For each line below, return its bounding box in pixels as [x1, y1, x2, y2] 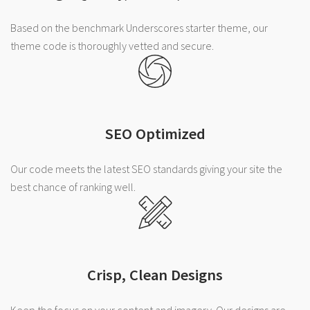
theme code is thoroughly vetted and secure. [10, 38, 214, 53]
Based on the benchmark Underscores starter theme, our [10, 20, 268, 35]
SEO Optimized [104, 124, 206, 144]
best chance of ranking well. [10, 179, 136, 194]
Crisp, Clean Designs [87, 265, 223, 285]
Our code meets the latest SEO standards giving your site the [10, 161, 282, 176]
